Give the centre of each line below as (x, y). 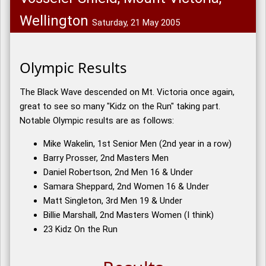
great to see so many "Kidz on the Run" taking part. (120, 107)
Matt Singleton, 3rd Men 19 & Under (113, 201)
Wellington (56, 21)
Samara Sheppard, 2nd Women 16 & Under (126, 187)
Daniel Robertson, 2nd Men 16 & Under (118, 172)
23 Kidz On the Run (80, 229)
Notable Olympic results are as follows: (97, 121)
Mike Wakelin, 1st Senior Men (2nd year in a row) (137, 144)
